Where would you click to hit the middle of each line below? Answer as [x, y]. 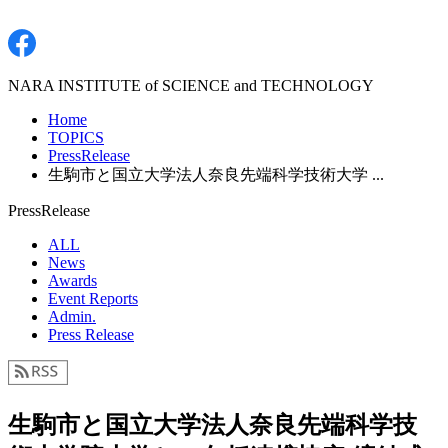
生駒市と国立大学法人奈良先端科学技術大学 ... [216, 174]
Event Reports [93, 298]
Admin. [72, 316]
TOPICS [76, 137]
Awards [72, 280]
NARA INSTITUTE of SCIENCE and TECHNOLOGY [191, 85]
